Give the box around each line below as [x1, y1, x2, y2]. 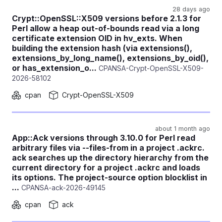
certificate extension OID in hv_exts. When [12, 33, 182, 43]
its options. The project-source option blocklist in [12, 172, 207, 182]
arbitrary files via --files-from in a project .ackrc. [12, 143, 205, 153]
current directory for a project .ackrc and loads [12, 163, 200, 172]
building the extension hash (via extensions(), [12, 43, 192, 53]
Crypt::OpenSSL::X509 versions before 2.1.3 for [12, 13, 201, 23]
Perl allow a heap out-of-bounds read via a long [12, 23, 199, 33]
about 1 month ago [155, 125, 210, 132]
